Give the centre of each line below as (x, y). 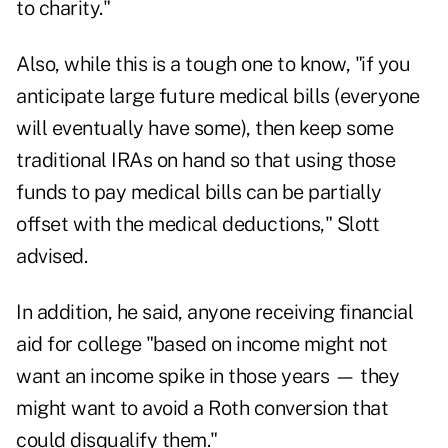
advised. (51, 256)
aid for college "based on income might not (201, 344)
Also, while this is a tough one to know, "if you (213, 64)
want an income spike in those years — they (207, 376)
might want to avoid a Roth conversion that (202, 408)
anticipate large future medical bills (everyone (218, 96)
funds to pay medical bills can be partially (199, 192)
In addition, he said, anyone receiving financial (214, 312)
